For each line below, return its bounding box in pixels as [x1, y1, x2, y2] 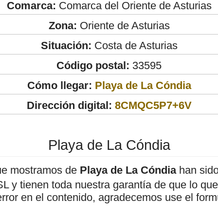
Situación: [40, 39, 91, 52]
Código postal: [56, 59, 129, 72]
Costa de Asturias [91, 39, 178, 52]
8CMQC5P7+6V [114, 99, 192, 111]
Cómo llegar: [27, 79, 95, 91]
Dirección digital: [26, 99, 112, 111]
